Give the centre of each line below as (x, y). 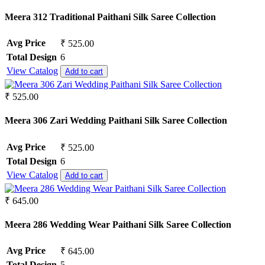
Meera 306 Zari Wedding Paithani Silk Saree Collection (116, 121)
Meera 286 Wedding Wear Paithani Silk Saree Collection (118, 224)
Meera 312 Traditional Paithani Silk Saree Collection (110, 17)
